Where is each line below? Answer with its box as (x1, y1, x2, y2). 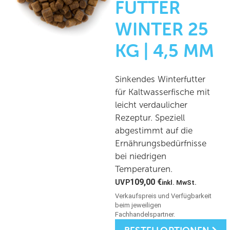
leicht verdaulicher (115, 100, 187, 110)
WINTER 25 (115, 18, 208, 41)
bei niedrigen (115, 151, 166, 162)
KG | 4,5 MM (115, 40, 214, 62)
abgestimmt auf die (115, 126, 193, 136)
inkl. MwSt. (162, 179, 197, 187)
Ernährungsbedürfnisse (115, 139, 206, 149)
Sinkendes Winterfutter (115, 74, 205, 85)
